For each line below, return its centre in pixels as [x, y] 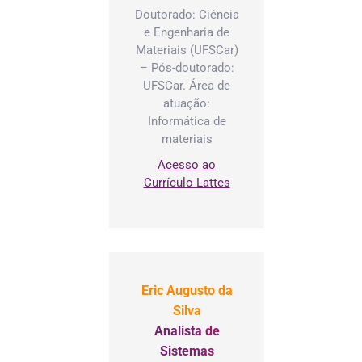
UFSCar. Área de [187, 85]
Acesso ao [187, 164]
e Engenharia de [187, 32]
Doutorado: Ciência [187, 14]
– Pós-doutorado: [187, 67]
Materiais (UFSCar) [187, 50]
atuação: [187, 103]
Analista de [187, 330]
